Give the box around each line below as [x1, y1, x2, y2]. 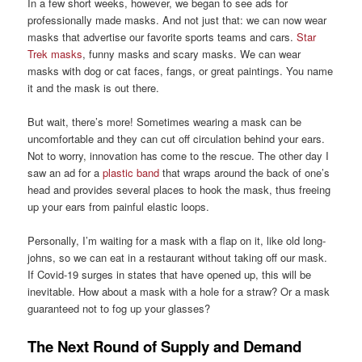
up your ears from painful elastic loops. [27, 199, 210, 215]
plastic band [99, 165, 160, 181]
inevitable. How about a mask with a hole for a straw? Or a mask [27, 284, 330, 300]
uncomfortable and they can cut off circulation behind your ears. [27, 131, 326, 147]
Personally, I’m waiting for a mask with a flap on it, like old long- [27, 233, 326, 249]
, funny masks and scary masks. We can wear [82, 46, 301, 62]
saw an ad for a [27, 165, 100, 181]
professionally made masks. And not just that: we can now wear [27, 12, 327, 28]
